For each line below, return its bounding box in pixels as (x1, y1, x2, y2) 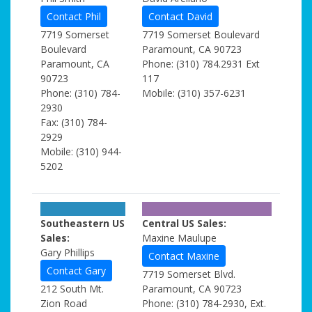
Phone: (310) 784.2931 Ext (142, 57, 260, 70)
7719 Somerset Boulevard (142, 28, 260, 41)
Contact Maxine (148, 249, 219, 263)
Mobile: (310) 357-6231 (142, 86, 246, 100)
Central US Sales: (142, 217, 226, 230)
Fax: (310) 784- (40, 116, 107, 129)
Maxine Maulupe (142, 231, 217, 244)
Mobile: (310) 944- (40, 145, 122, 158)
